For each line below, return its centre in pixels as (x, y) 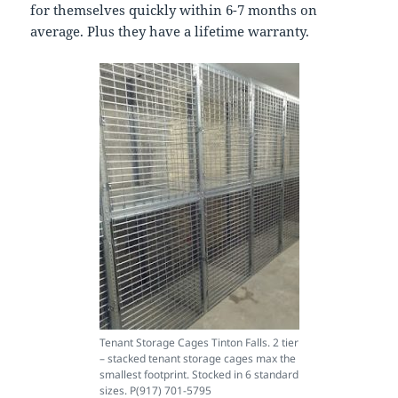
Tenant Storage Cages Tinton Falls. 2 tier (199, 343)
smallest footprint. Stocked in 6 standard (199, 375)
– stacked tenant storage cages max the (197, 359)
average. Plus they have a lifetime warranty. (170, 32)
